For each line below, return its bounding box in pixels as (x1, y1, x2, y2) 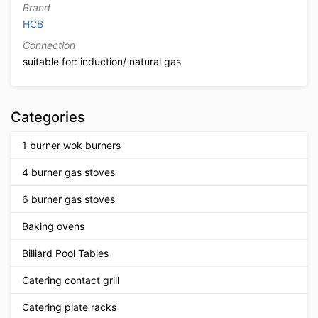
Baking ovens (22, 219, 84, 232)
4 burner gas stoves (22, 165, 115, 178)
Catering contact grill (22, 273, 119, 286)
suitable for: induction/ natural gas (23, 55, 181, 67)
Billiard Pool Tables (22, 246, 109, 259)
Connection (23, 38, 75, 51)
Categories (11, 108, 85, 126)
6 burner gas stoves (22, 192, 115, 205)
